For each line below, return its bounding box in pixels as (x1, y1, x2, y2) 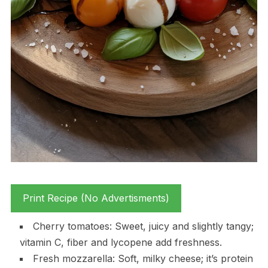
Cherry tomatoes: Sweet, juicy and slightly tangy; (32, 220, 254, 233)
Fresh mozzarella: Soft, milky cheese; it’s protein (32, 252, 253, 265)
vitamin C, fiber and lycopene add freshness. (19, 236, 222, 249)
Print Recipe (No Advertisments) (22, 192, 169, 205)
